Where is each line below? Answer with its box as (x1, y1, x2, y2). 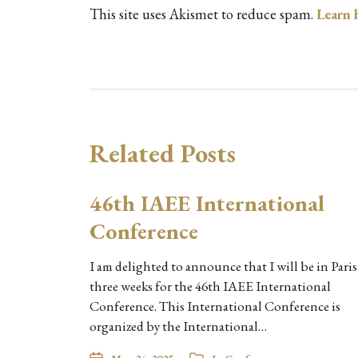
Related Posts (89, 136, 236, 170)
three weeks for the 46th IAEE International (89, 276, 331, 295)
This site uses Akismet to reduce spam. (89, 4, 316, 23)
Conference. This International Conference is (89, 296, 340, 315)
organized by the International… (89, 316, 267, 335)
